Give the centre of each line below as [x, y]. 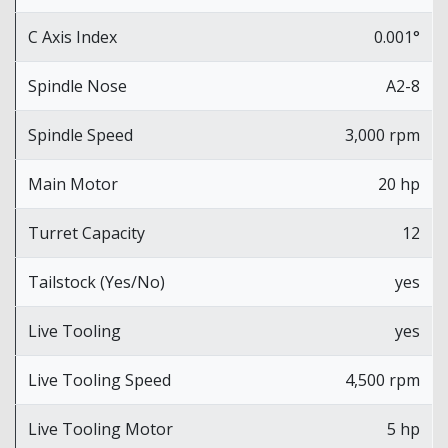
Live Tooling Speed [99, 379]
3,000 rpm [382, 134]
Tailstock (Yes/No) [96, 281]
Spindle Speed [80, 134]
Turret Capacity [86, 232]
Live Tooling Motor [100, 428]
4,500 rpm [382, 379]
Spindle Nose [77, 85]
